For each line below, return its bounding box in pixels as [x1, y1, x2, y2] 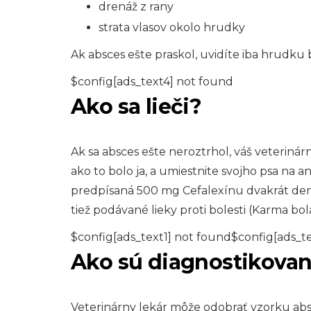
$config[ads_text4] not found [71, 75, 233, 88]
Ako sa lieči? [71, 94, 202, 119]
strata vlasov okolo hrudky [99, 21, 245, 34]
